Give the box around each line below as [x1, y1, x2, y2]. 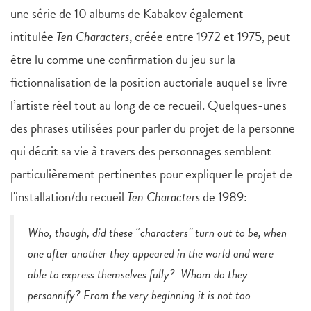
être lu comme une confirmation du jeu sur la [10, 49, 235, 70]
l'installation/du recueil [10, 187, 127, 208]
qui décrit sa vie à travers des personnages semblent [10, 141, 271, 162]
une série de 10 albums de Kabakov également [10, 3, 244, 24]
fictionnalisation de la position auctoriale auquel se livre [10, 72, 287, 93]
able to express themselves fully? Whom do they [28, 264, 248, 284]
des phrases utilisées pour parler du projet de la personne [10, 118, 295, 139]
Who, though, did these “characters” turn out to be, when [28, 223, 287, 242]
